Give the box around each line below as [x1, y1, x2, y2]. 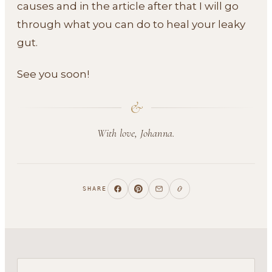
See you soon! [17, 67, 89, 80]
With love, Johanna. [97, 126, 175, 140]
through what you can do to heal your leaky [17, 18, 245, 30]
